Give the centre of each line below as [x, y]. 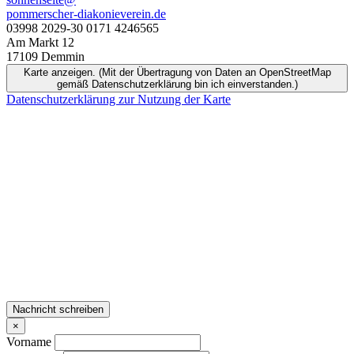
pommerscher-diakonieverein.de [86, 13]
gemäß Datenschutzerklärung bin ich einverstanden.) [177, 84]
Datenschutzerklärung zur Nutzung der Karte [119, 99]
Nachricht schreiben [58, 309]
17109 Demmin [45, 56]
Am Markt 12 [40, 42]
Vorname [29, 341]
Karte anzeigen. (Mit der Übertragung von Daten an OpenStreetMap [177, 72]
